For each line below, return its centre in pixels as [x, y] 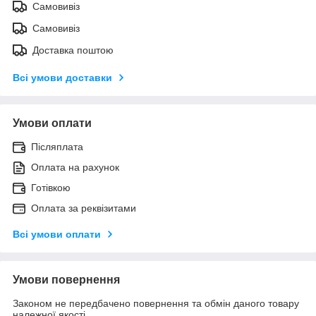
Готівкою [51, 187]
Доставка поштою [73, 50]
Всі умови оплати [57, 234]
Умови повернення [66, 279]
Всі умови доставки [62, 77]
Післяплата [57, 146]
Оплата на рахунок [75, 167]
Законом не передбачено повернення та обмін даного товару [156, 303]
